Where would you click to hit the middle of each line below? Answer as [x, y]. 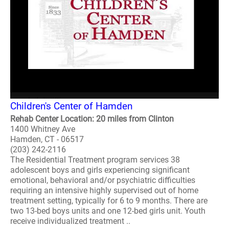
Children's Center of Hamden [71, 106]
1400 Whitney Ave [43, 129]
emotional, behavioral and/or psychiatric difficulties [103, 180]
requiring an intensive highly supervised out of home [104, 190]
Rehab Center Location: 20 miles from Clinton [92, 119]
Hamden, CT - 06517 [47, 139]
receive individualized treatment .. [70, 221]
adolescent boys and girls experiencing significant [100, 170]
